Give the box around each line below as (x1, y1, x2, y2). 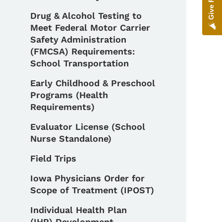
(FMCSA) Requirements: (30, 46, 135, 56)
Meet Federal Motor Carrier (30, 22, 151, 33)
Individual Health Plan (30, 204, 127, 215)
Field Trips (30, 153, 77, 164)
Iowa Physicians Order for (30, 172, 145, 183)
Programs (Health (30, 89, 109, 100)
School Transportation (30, 57, 129, 68)
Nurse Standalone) (30, 133, 112, 144)
